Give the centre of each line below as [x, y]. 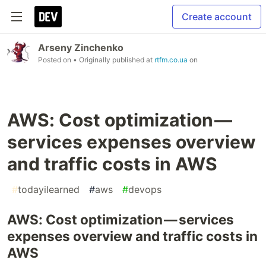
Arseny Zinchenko [81, 47]
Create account [217, 17]
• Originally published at [114, 60]
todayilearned [49, 189]
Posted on [56, 60]
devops [145, 189]
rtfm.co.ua [171, 60]
